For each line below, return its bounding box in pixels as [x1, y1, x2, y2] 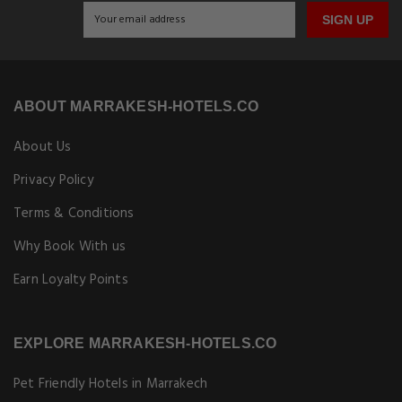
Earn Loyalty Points [13, 269, 128, 291]
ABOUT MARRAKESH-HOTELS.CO [13, 99, 258, 114]
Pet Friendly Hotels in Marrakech [13, 373, 208, 395]
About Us [13, 136, 72, 158]
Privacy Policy [13, 170, 93, 191]
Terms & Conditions [13, 203, 135, 224]
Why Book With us [13, 236, 127, 258]
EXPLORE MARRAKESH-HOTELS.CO [13, 336, 277, 351]
